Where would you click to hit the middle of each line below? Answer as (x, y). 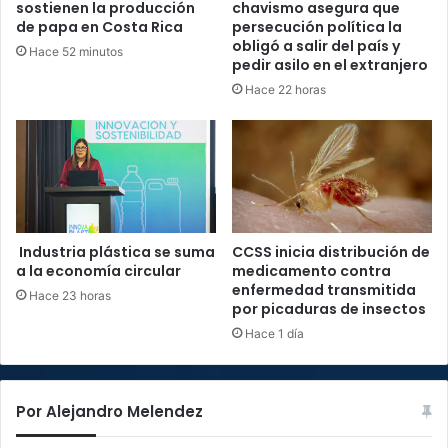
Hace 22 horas (285, 89)
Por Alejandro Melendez (109, 411)
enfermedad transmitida (324, 289)
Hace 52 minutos (76, 51)
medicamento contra (311, 270)
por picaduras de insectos (329, 308)
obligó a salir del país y (316, 46)
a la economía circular (98, 270)
